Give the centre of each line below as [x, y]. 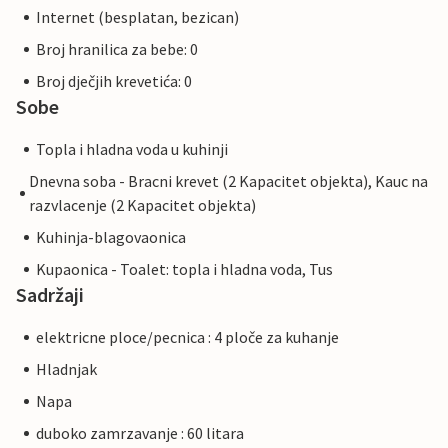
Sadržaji [50, 295]
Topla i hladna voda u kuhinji [132, 149]
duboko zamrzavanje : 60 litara [140, 433]
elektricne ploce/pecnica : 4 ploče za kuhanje [187, 337]
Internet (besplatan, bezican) [137, 17]
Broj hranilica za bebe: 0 [117, 49]
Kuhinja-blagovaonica [111, 237]
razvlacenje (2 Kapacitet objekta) [142, 205]
